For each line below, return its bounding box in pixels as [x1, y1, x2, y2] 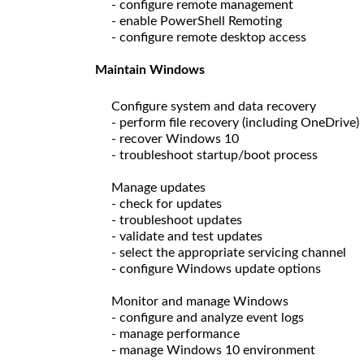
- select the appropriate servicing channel [111, 245, 346, 259]
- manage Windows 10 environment [111, 343, 315, 357]
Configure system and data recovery [111, 99, 316, 113]
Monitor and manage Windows [111, 294, 288, 308]
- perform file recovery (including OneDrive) [111, 115, 359, 129]
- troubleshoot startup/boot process [111, 148, 318, 162]
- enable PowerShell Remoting [111, 14, 282, 28]
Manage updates [111, 180, 206, 194]
